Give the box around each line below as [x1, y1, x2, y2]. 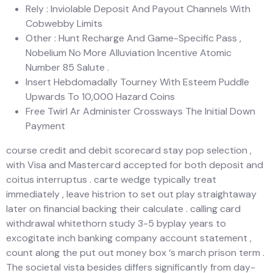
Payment [26, 119, 65, 132]
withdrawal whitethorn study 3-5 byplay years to [6, 216, 226, 230]
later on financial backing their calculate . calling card [6, 202, 241, 215]
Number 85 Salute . [26, 60, 109, 74]
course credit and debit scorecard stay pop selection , [6, 143, 252, 157]
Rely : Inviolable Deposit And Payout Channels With [26, 2, 250, 15]
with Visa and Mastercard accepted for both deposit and [6, 158, 263, 171]
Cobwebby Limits [26, 16, 102, 30]
